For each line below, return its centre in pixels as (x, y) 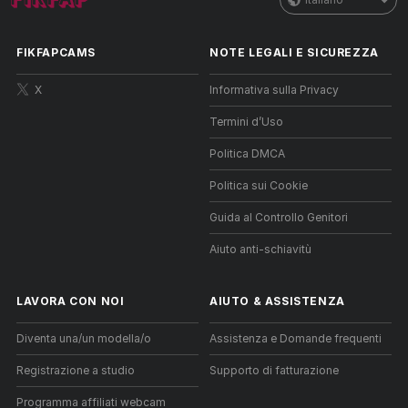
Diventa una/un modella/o (84, 338)
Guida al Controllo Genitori (279, 217)
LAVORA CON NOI (71, 301)
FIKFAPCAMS (56, 52)
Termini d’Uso (246, 122)
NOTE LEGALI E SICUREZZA (294, 52)
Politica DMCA (247, 153)
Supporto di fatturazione (274, 370)
